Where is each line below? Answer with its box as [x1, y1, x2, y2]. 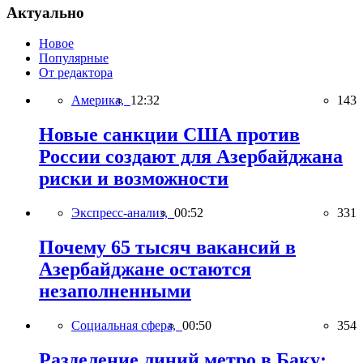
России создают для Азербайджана [39, 146, 343, 168]
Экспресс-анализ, [71, 206, 174, 220]
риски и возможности [39, 168, 228, 190]
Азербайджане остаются [39, 258, 251, 280]
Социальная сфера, [71, 318, 182, 332]
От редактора [39, 66, 113, 80]
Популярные [39, 51, 109, 66]
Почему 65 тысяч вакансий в [39, 237, 296, 258]
